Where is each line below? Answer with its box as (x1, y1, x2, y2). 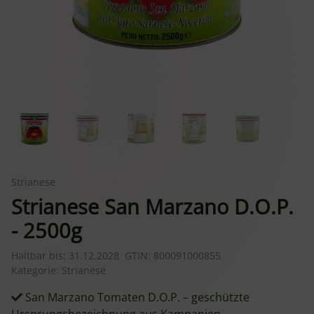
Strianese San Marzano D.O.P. (11, 193, 294, 220)
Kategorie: (11, 264, 62, 277)
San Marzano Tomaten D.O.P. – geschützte (22, 289, 250, 305)
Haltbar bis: (11, 249, 69, 262)
